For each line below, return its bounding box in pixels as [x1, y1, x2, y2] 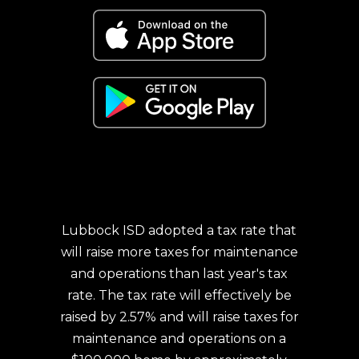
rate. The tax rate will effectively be [67, 288, 292, 303]
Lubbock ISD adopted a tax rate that [62, 223, 297, 238]
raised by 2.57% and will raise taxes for [59, 309, 299, 325]
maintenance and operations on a [72, 331, 287, 346]
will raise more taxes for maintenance [60, 244, 298, 260]
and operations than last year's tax [71, 266, 288, 281]
